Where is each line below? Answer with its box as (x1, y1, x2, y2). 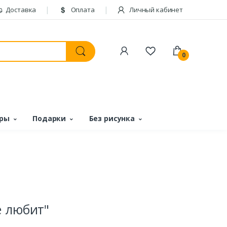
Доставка (4, 5, 36, 14)
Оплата (69, 5, 95, 14)
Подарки (32, 113, 66, 123)
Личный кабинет (128, 5, 183, 14)
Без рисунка (89, 113, 135, 123)
